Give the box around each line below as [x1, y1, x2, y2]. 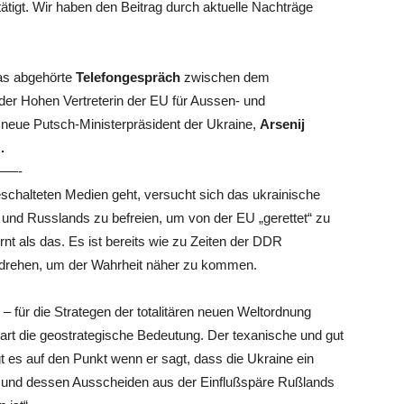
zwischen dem [180, 69, 270, 85]
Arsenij [260, 116, 305, 132]
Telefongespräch [76, 69, 180, 85]
